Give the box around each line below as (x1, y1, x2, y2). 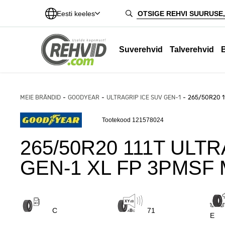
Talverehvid (170, 45, 214, 54)
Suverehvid (119, 45, 163, 54)
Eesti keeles (57, 10, 95, 18)
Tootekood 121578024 (102, 117, 164, 124)
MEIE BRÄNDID (20, 94, 61, 101)
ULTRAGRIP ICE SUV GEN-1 (106, 94, 181, 101)
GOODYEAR (68, 94, 99, 101)
